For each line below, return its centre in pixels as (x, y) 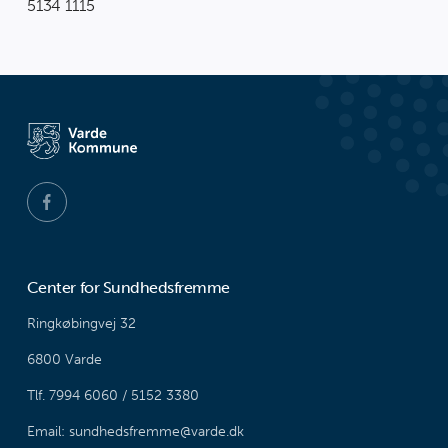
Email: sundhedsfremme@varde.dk (135, 431)
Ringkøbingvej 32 (81, 323)
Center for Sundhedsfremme (128, 287)
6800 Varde (64, 359)
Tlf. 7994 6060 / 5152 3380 (112, 395)
